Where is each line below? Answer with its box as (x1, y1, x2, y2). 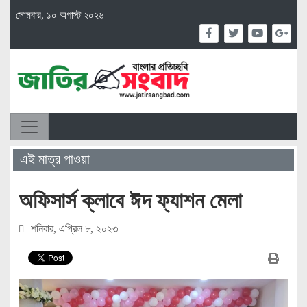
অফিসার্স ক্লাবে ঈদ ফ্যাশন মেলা (19, 188, 242, 213)
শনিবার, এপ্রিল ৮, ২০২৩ (28, 222, 118, 234)
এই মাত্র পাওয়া (19, 151, 90, 167)
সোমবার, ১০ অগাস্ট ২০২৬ (16, 9, 103, 21)
